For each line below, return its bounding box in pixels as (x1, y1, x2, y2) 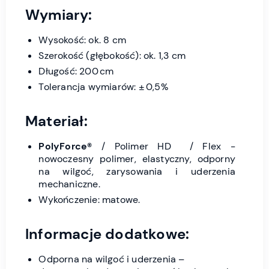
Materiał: (25, 111, 88, 130)
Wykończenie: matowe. (38, 193, 141, 206)
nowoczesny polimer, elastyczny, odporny (38, 152, 235, 165)
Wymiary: (25, 5, 92, 24)
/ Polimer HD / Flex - (92, 139, 235, 153)
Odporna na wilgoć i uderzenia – (38, 252, 185, 265)
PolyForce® (38, 139, 92, 153)
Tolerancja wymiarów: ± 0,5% (38, 80, 168, 93)
